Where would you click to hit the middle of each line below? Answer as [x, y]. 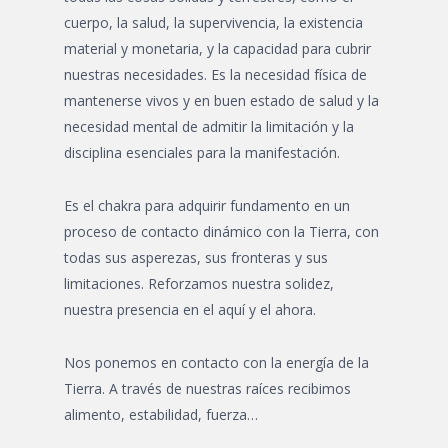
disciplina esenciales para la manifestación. [202, 152]
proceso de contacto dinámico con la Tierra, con [221, 231]
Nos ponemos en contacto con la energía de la [216, 362]
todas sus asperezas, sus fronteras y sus [196, 257]
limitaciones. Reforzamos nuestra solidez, [199, 283]
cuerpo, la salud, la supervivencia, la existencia [213, 22]
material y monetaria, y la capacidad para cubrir [217, 48]
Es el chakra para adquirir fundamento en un [207, 205]
